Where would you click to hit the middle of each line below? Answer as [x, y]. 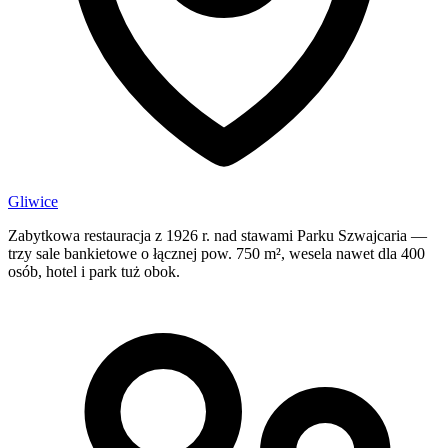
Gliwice [33, 201]
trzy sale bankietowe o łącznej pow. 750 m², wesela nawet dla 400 [216, 253]
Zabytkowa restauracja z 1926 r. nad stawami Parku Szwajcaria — [217, 235]
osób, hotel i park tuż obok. [94, 271]
